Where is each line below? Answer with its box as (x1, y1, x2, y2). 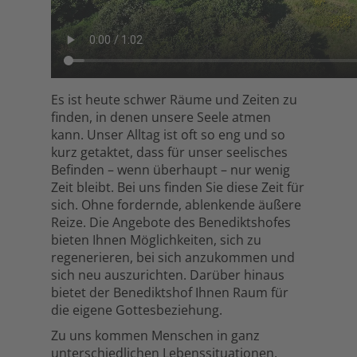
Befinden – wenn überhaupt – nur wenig (51, 160, 290, 178)
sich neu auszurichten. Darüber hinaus (51, 265, 284, 284)
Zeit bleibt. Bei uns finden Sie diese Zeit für (51, 178, 304, 196)
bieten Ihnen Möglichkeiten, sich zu (51, 230, 261, 249)
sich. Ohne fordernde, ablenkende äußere (51, 195, 301, 214)
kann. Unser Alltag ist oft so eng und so (51, 125, 285, 143)
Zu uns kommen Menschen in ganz (51, 327, 260, 344)
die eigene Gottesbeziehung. (51, 300, 222, 319)
